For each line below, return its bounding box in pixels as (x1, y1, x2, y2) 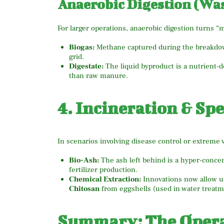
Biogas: (68, 42, 94, 52)
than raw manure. (68, 70, 128, 80)
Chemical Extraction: (68, 174, 141, 184)
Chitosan (68, 184, 99, 194)
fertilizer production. (68, 165, 137, 175)
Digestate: (68, 61, 103, 71)
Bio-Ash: (68, 155, 99, 165)
